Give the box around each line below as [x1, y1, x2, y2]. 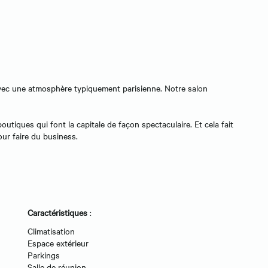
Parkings [28, 248, 60, 261]
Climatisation [28, 224, 75, 237]
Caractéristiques [28, 206, 87, 218]
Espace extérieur [28, 236, 89, 249]
